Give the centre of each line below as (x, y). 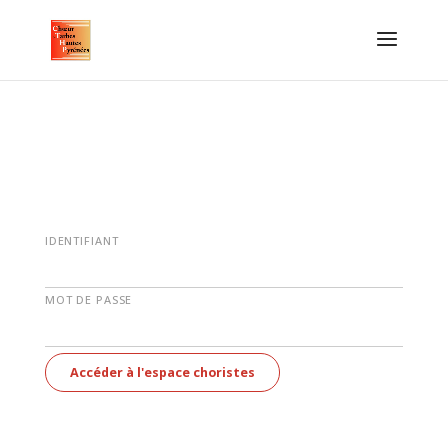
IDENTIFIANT (81, 240)
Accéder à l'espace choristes (162, 373)
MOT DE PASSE (88, 299)
